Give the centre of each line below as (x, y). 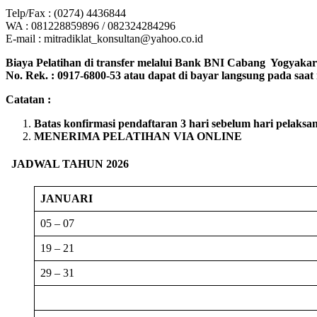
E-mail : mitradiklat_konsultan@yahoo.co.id (104, 39)
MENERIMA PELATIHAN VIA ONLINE (138, 137)
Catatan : (28, 100)
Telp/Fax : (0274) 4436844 (66, 13)
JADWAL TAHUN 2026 (70, 164)
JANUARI (67, 198)
